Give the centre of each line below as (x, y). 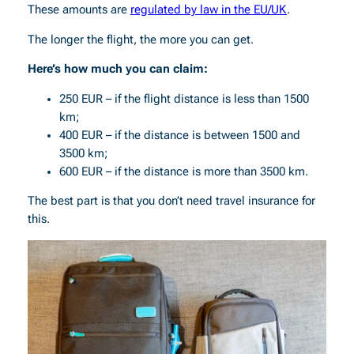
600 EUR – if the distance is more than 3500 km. (183, 171)
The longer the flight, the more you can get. (140, 40)
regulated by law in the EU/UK (208, 10)
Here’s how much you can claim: (117, 70)
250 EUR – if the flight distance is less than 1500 (184, 99)
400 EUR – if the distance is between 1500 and (179, 135)
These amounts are (79, 10)
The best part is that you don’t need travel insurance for (171, 201)
